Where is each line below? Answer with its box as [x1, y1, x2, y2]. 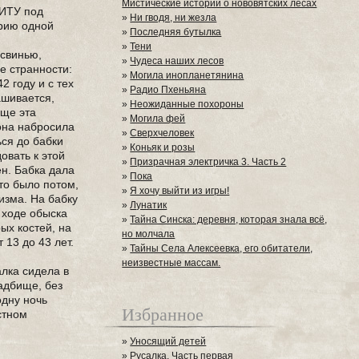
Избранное [122, 302, 204, 325]
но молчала [122, 228, 175, 240]
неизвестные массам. [122, 257, 221, 268]
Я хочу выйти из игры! [130, 185, 230, 196]
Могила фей [130, 113, 186, 124]
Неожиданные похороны [130, 99, 244, 110]
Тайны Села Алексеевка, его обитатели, [130, 243, 313, 254]
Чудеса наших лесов [130, 55, 224, 67]
